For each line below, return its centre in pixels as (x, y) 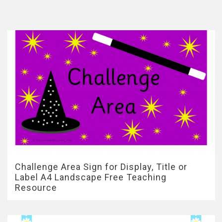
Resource (36, 188)
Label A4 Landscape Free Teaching (91, 177)
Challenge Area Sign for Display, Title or (101, 167)
